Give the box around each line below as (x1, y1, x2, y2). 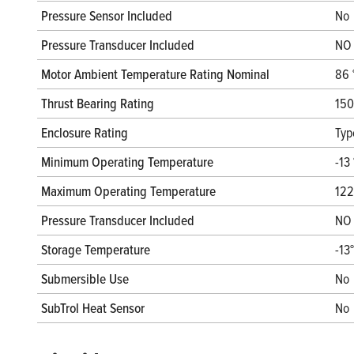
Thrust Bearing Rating (41, 93, 154, 114)
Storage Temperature (41, 239, 150, 260)
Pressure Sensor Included (41, 6, 172, 26)
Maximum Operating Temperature (41, 181, 216, 201)
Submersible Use (41, 269, 129, 289)
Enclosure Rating (41, 122, 128, 143)
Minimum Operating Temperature (41, 152, 213, 172)
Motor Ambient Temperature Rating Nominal (41, 64, 269, 85)
